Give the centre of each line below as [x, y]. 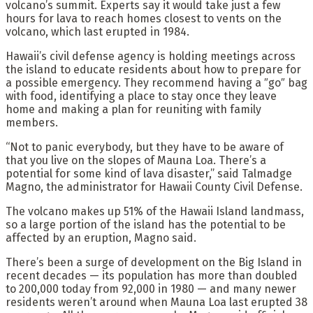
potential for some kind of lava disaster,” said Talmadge [149, 173]
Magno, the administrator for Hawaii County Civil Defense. [154, 187]
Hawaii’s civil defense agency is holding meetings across [151, 56]
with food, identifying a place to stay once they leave [141, 96]
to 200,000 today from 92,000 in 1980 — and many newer [151, 289]
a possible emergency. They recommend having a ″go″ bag [156, 82]
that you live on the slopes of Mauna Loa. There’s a [136, 160]
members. [32, 122]
